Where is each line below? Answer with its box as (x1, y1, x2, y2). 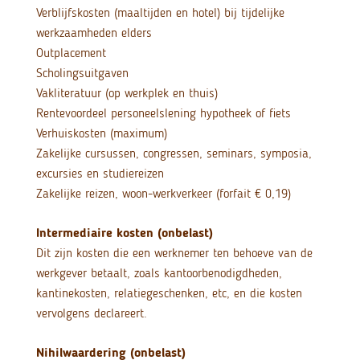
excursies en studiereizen (35, 166, 164, 182)
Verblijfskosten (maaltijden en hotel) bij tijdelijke (35, 5, 284, 21)
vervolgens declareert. (35, 305, 147, 321)
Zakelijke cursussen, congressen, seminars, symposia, (35, 145, 312, 162)
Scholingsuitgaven (35, 65, 129, 81)
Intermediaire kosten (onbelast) (35, 225, 213, 241)
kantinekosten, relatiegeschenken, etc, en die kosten (35, 285, 302, 301)
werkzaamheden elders (35, 25, 152, 41)
